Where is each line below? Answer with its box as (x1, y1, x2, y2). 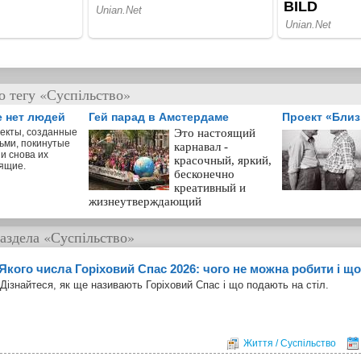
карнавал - (174, 139, 228, 153)
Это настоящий (174, 126, 255, 139)
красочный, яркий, (174, 153, 272, 167)
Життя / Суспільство (243, 337, 336, 349)
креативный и (174, 180, 246, 194)
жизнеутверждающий (89, 194, 201, 208)
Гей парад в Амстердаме (89, 110, 229, 123)
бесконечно (174, 167, 234, 180)
